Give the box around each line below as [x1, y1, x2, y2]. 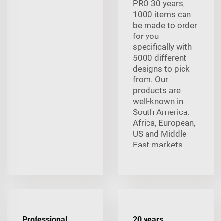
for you [133, 31, 159, 41]
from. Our [133, 74, 168, 84]
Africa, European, [133, 117, 195, 128]
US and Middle [133, 128, 186, 139]
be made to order [133, 20, 197, 30]
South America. [133, 107, 189, 117]
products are [133, 85, 181, 95]
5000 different [133, 52, 186, 63]
